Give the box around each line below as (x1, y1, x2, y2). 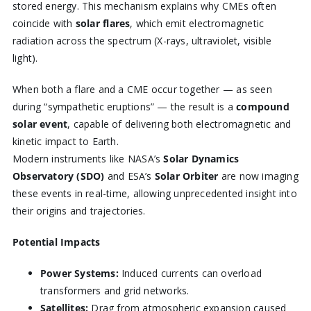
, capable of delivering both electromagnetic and (67, 117, 292, 131)
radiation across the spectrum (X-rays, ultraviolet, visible (12, 34, 272, 48)
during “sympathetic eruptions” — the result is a (12, 100, 237, 114)
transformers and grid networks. (40, 284, 190, 298)
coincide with (12, 17, 76, 31)
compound (236, 100, 289, 114)
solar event (12, 117, 68, 131)
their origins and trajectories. (12, 204, 146, 218)
